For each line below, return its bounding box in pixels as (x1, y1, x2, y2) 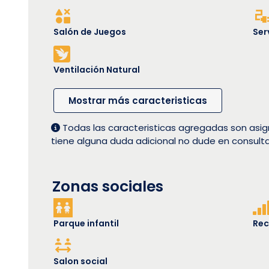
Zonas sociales (52, 175, 163, 197)
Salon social (53, 255, 107, 267)
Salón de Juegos (53, 25, 126, 38)
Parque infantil (53, 217, 119, 229)
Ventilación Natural (53, 63, 140, 76)
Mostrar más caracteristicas (68, 94, 207, 107)
